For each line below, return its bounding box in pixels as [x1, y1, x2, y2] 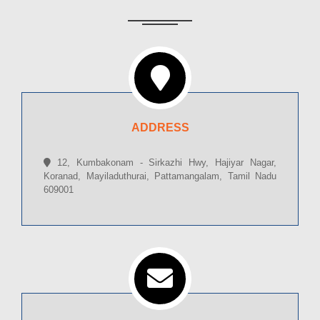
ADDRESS [131, 121, 189, 134]
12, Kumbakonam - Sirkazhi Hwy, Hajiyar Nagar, [51, 157, 276, 169]
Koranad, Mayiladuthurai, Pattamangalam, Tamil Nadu [44, 171, 276, 182]
